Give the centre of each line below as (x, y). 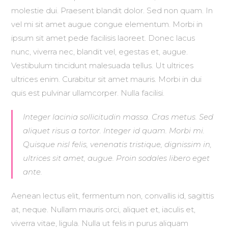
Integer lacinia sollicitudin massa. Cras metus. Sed (118, 117)
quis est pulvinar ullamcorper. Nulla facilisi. (88, 93)
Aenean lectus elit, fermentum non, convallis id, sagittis (113, 196)
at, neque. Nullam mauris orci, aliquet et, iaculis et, (104, 209)
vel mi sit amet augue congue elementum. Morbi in (107, 24)
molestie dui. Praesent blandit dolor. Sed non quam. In (112, 10)
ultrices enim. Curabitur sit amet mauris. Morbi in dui (107, 79)
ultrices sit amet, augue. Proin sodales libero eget (117, 158)
